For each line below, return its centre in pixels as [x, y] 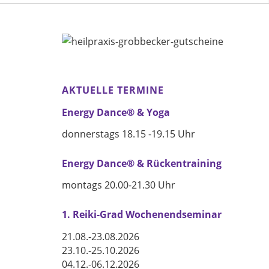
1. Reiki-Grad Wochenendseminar [142, 215]
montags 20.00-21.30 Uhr [119, 185]
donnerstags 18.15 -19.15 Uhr [129, 134]
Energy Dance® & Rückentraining [142, 163]
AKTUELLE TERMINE [113, 90]
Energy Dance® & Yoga [116, 112]
